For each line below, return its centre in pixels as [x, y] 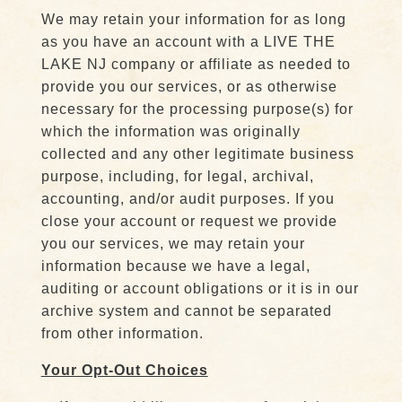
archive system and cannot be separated [186, 311]
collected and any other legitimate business [197, 154]
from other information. [124, 333]
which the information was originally [170, 131]
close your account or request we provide [189, 221]
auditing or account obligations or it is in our [200, 288]
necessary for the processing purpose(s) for [197, 109]
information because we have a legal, [175, 266]
